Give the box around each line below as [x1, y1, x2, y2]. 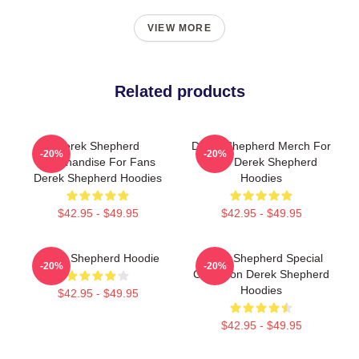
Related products [114, 82, 245, 100]
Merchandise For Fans [40, 155, 155, 168]
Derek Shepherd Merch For [192, 139, 331, 152]
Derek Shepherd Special [200, 251, 323, 264]
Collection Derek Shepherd [193, 267, 329, 280]
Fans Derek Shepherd [205, 155, 317, 168]
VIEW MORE [147, 22, 212, 34]
